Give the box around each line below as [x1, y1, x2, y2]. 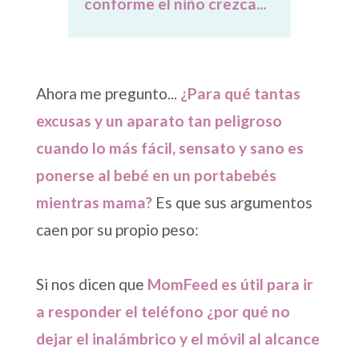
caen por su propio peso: [35, 220, 199, 240]
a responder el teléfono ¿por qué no [35, 302, 290, 321]
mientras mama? [35, 193, 152, 212]
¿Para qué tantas [179, 84, 301, 103]
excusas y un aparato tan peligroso [35, 111, 282, 131]
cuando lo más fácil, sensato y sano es [35, 139, 304, 158]
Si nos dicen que [35, 275, 147, 294]
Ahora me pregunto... [35, 84, 180, 103]
